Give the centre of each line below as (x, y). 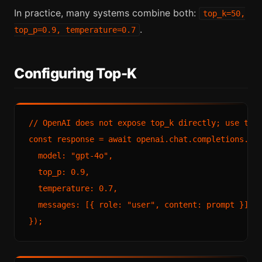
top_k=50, (224, 14)
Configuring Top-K (75, 74)
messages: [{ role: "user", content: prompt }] (139, 204)
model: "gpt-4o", (71, 155)
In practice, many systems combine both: (106, 13)
